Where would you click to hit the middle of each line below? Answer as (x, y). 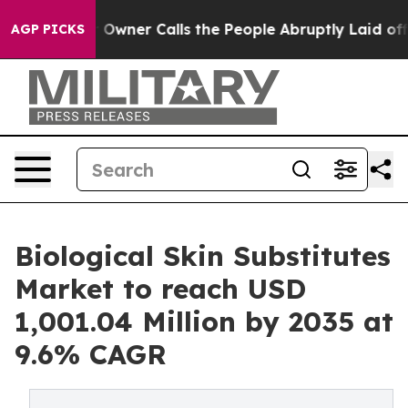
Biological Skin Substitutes (203, 256)
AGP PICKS (48, 29)
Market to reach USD (160, 289)
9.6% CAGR (91, 354)
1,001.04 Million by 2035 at (204, 321)
